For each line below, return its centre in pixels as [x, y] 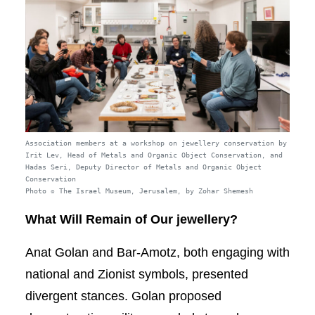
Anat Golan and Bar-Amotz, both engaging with [157, 253]
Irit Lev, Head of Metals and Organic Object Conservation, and [154, 156]
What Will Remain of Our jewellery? [131, 220]
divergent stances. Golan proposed [123, 296]
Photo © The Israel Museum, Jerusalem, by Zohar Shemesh [139, 192]
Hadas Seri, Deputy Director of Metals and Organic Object [143, 168]
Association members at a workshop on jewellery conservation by [156, 144]
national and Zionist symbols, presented [136, 275]
